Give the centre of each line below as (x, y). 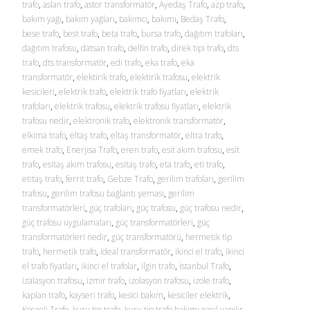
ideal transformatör (136, 252)
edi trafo (126, 63)
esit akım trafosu (192, 150)
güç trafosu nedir (211, 208)
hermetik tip (209, 237)
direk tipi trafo (198, 48)
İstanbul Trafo (204, 266)
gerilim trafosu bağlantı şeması (108, 193)
